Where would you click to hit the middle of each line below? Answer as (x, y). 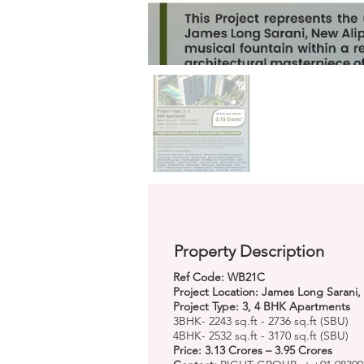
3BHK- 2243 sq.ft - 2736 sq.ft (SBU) (261, 321)
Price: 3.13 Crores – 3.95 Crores (253, 350)
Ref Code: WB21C (219, 277)
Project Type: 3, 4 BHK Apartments (262, 306)
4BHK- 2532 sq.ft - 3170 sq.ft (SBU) (261, 336)
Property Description (249, 251)
